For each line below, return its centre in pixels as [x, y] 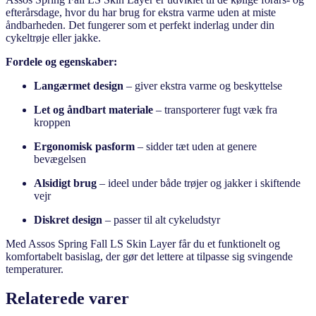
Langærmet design [79, 85]
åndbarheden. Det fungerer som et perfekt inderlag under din [140, 25]
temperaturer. [35, 269]
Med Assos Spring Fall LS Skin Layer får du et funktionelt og [143, 243]
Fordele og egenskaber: [61, 61]
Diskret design [68, 219]
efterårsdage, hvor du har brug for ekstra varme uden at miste [141, 12]
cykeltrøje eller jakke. [53, 37]
